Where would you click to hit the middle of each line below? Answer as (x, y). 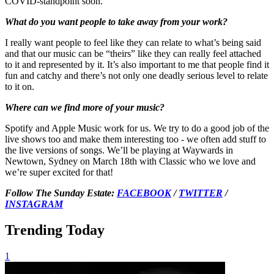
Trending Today (55, 230)
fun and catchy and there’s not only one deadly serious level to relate (136, 75)
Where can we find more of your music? (85, 107)
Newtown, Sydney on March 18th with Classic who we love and (130, 161)
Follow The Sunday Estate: (61, 193)
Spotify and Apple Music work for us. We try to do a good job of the (137, 128)
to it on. (20, 86)
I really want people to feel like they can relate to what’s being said (133, 42)
